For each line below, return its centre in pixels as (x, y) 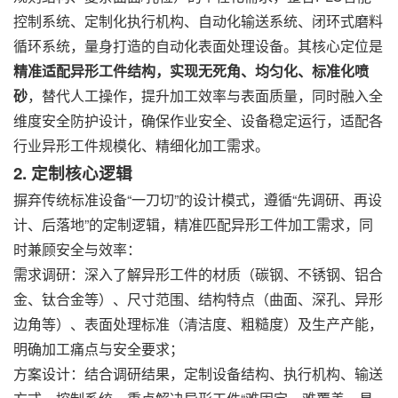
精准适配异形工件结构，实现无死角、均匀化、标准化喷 (191, 71)
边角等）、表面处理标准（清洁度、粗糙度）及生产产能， (198, 324)
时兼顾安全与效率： (77, 249)
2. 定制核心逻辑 (73, 173)
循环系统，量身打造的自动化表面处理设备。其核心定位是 (198, 46)
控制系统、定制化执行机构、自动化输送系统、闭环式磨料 (198, 21)
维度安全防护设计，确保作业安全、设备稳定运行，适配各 (198, 120)
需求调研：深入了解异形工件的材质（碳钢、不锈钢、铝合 (198, 274)
